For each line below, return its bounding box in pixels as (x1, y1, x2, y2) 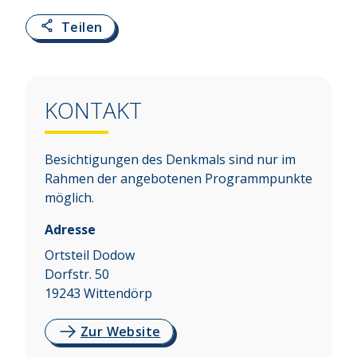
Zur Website (80, 323, 161, 341)
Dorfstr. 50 (45, 265, 109, 284)
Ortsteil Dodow (45, 246, 135, 265)
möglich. (45, 189, 94, 207)
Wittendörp (84, 284, 152, 303)
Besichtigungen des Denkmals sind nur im (45, 151, 296, 169)
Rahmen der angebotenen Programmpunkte (45, 170, 312, 188)
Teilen (61, 18, 103, 37)
